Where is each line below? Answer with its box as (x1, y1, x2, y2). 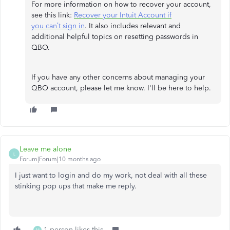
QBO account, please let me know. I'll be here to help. (31, 84, 211, 92)
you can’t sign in (31, 22, 85, 30)
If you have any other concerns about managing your (31, 73, 205, 82)
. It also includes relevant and (85, 22, 181, 30)
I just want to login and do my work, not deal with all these (15, 171, 207, 180)
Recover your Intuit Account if (74, 11, 171, 20)
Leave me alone (20, 145, 71, 154)
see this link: (31, 11, 74, 20)
